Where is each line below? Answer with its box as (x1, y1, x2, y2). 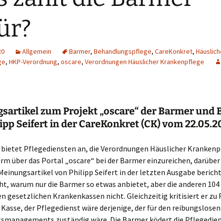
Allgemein (22, 47, 51, 56)
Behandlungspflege (94, 47, 151, 56)
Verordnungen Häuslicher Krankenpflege (85, 57, 204, 66)
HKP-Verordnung (9, 57, 57, 66)
